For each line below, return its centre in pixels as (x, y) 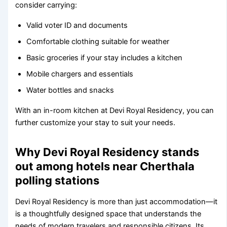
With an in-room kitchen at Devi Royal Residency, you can (115, 111)
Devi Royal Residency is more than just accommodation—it (117, 202)
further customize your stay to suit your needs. (96, 123)
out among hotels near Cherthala (105, 166)
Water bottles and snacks (70, 90)
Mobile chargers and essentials (80, 74)
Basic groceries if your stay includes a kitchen (105, 58)
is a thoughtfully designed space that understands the (108, 214)
